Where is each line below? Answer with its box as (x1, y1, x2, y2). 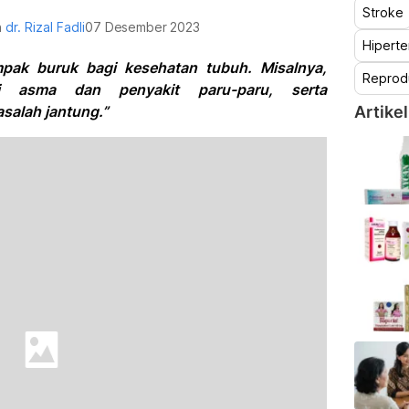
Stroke (362, 5, 404, 20)
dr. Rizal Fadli (5, 19, 86, 35)
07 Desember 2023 (85, 19, 200, 35)
